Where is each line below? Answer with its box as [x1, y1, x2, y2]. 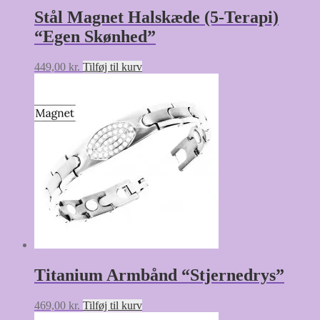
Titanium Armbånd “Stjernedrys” [34, 266, 284, 285]
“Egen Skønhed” [34, 27, 156, 46]
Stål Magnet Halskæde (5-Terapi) [34, 8, 279, 27]
